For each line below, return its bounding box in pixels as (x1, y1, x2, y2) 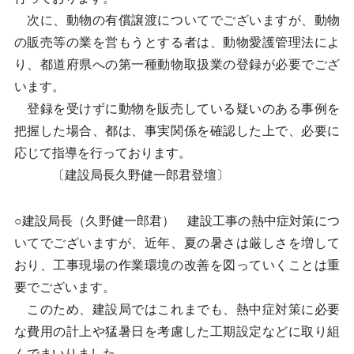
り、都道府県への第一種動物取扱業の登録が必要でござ (13, 58, 341, 71)
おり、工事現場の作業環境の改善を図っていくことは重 (13, 258, 341, 272)
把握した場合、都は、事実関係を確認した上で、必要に (13, 124, 341, 137)
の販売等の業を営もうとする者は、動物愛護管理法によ (13, 36, 341, 49)
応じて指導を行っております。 (13, 146, 191, 160)
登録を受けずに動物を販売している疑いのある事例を (13, 102, 341, 115)
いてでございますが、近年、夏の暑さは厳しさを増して (13, 236, 341, 250)
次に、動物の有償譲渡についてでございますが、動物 (13, 13, 341, 27)
